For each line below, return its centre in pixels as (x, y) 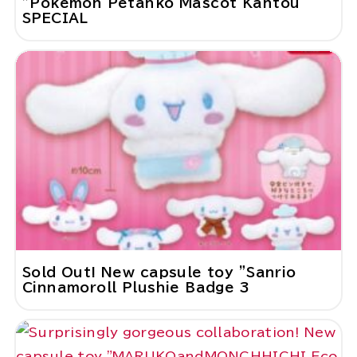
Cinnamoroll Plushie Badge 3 (136, 288)
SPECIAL (55, 18)
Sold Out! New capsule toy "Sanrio (159, 273)
